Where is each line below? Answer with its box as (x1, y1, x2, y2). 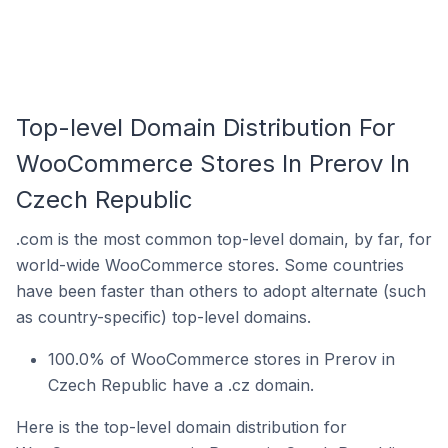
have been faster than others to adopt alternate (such (16, 281, 426, 301)
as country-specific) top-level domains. (16, 307, 311, 327)
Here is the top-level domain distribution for (16, 417, 347, 437)
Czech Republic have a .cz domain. (48, 375, 314, 395)
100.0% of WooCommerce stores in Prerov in (48, 349, 395, 369)
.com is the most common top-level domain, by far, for (16, 229, 432, 249)
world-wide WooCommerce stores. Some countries (16, 255, 404, 275)
